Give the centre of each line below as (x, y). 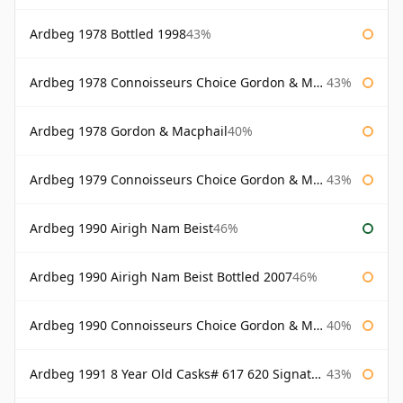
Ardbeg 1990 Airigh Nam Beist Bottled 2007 (161, 277)
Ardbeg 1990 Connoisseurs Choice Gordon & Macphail (171, 326)
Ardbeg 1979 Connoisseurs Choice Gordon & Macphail (171, 180)
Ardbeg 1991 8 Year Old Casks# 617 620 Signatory (170, 374)
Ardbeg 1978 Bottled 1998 (108, 34)
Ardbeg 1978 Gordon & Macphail (129, 131)
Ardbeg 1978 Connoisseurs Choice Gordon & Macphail (171, 83)
